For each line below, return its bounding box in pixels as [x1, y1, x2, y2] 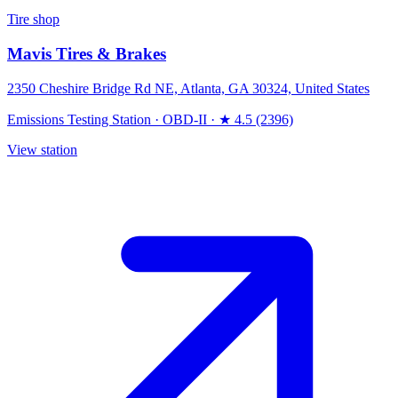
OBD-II [163, 111, 207, 127]
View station [7, 141, 77, 157]
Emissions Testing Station [7, 111, 151, 127]
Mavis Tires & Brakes [7, 44, 166, 63]
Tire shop [7, 12, 60, 28]
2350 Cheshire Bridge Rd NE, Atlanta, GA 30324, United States [7, 80, 370, 96]
